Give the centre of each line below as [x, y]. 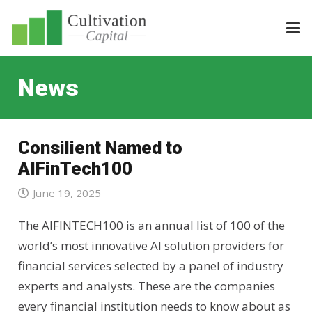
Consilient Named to [100, 147]
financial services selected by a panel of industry [150, 266]
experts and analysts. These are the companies [146, 286]
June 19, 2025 [67, 193]
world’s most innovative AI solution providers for [151, 246]
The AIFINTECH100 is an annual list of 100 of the [151, 226]
